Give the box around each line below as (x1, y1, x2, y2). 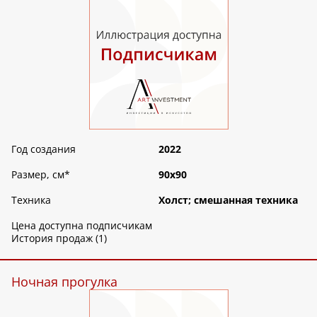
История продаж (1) (11, 231, 107, 245)
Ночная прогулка (11, 272, 117, 290)
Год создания (11, 142, 76, 156)
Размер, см (11, 167, 64, 181)
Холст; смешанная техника (158, 192, 298, 207)
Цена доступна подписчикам (11, 218, 152, 232)
